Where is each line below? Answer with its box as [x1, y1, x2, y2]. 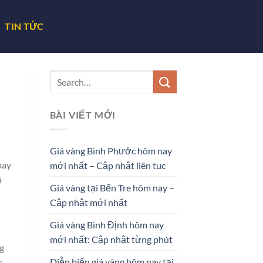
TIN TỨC [5, 21, 44, 32]
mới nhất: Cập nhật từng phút [49, 233, 173, 245]
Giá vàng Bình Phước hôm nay [49, 144, 172, 156]
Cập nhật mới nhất [49, 196, 127, 208]
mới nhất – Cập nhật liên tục [49, 159, 166, 171]
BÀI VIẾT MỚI [49, 109, 116, 120]
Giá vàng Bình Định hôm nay [49, 218, 164, 230]
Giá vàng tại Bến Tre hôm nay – [49, 181, 174, 193]
